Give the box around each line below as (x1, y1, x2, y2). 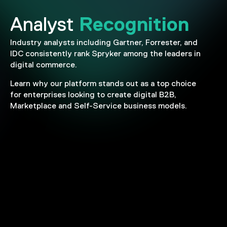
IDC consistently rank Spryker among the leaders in (10, 49, 201, 58)
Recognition (79, 13, 189, 35)
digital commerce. (10, 60, 77, 69)
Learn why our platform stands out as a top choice (10, 79, 196, 88)
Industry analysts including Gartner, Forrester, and (10, 38, 198, 47)
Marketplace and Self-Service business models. (10, 101, 189, 110)
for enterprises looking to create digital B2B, (10, 90, 176, 99)
